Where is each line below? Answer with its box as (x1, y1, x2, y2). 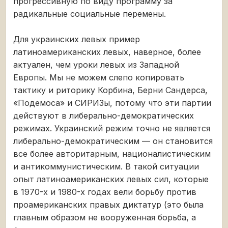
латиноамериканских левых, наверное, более (13, 46, 201, 57)
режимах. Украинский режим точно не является (13, 123, 210, 133)
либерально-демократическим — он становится (13, 135, 213, 146)
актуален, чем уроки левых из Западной (13, 59, 179, 70)
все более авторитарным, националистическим (13, 148, 211, 159)
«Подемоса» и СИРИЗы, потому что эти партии (13, 97, 211, 108)
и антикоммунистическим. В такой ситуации (13, 161, 199, 172)
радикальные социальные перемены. (13, 8, 166, 19)
